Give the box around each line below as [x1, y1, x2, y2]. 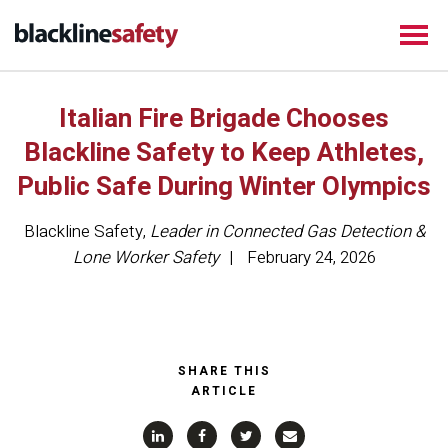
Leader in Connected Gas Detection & [149, 219, 425, 244]
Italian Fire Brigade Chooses [59, 100, 389, 138]
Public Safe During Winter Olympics [17, 168, 431, 206]
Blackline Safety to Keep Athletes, [24, 134, 424, 172]
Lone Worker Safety [72, 245, 219, 270]
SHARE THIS [177, 362, 271, 380]
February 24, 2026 [246, 245, 376, 270]
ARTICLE [191, 382, 257, 400]
